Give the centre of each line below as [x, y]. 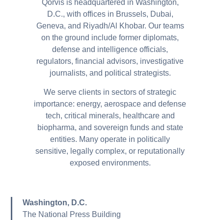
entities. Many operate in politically [110, 139]
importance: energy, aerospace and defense [110, 104]
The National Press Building [71, 215]
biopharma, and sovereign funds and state [110, 127]
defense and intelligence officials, [110, 50]
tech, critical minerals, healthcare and [110, 115]
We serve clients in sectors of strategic [110, 92]
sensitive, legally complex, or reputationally [110, 151]
